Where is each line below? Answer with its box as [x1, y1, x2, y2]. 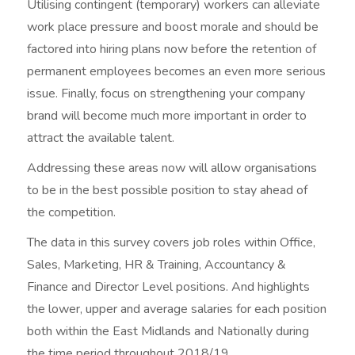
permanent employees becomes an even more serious [27, 63, 326, 81]
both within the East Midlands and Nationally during [27, 323, 310, 341]
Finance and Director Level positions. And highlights [27, 278, 311, 296]
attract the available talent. [27, 129, 175, 147]
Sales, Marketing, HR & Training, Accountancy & [27, 256, 287, 274]
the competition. [27, 204, 116, 222]
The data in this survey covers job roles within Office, [27, 234, 316, 252]
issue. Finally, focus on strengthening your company [27, 85, 306, 103]
